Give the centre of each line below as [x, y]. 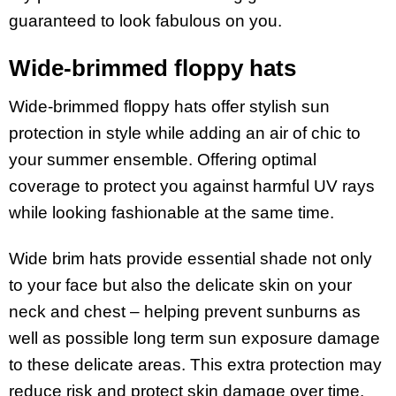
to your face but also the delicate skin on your [180, 286]
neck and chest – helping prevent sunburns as [185, 312]
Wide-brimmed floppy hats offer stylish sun [169, 106]
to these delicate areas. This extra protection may [195, 365]
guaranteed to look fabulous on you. [145, 20]
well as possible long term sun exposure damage [194, 339]
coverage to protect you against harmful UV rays [192, 186]
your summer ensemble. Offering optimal [163, 159]
